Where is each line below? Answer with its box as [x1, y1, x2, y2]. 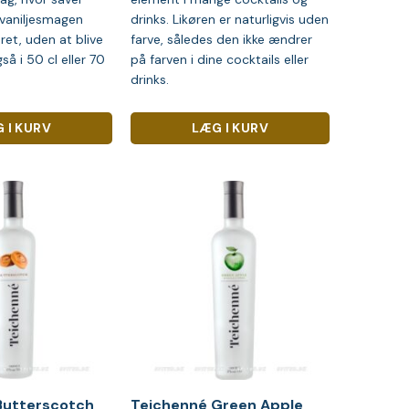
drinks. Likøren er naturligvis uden [130, 10, 329, 27]
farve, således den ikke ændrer [130, 30, 312, 47]
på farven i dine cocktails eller [130, 50, 309, 68]
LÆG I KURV [191, 120, 269, 137]
